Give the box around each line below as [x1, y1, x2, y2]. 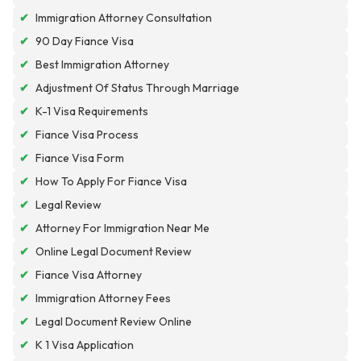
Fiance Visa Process [35, 127, 139, 143]
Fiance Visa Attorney [35, 268, 142, 283]
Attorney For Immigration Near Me [35, 221, 210, 236]
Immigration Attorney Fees [35, 291, 171, 306]
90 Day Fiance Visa [35, 34, 134, 49]
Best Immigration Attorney [35, 57, 169, 73]
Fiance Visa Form [35, 151, 124, 166]
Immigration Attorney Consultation [35, 10, 212, 26]
